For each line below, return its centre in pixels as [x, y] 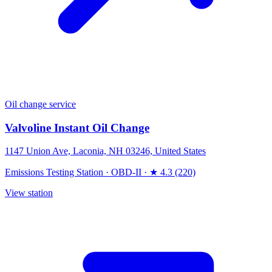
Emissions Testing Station [54, 172]
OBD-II [126, 172]
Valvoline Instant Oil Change [77, 127]
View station [29, 193]
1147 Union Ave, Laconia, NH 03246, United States [105, 151]
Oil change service [40, 104]
